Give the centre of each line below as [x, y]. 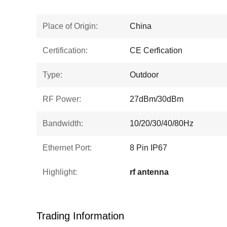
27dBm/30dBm [157, 99]
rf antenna [149, 172]
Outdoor [144, 75]
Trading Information [80, 216]
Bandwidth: [63, 123]
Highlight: [60, 172]
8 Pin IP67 [148, 148]
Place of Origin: [70, 26]
